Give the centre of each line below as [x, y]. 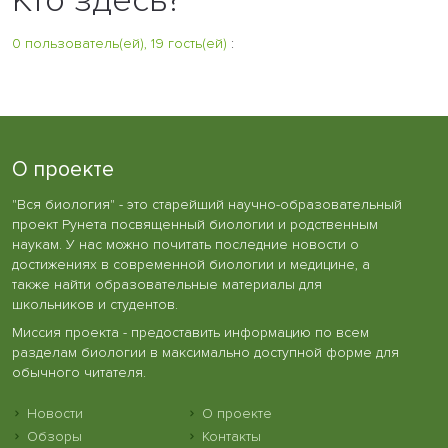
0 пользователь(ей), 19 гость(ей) [119, 43]
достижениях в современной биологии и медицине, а [191, 264]
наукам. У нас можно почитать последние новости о [185, 244]
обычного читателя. [79, 373]
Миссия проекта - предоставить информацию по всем [190, 333]
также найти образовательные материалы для [167, 284]
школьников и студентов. [95, 304]
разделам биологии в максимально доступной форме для [205, 353]
